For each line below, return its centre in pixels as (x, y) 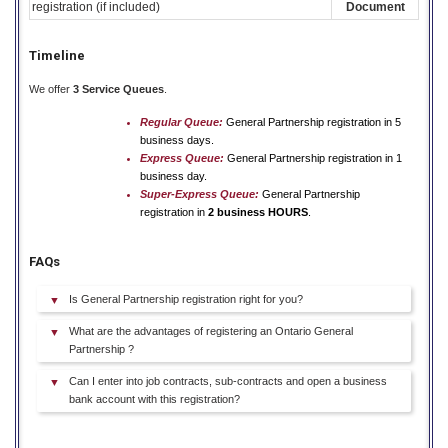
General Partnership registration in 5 (313, 121)
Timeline (57, 55)
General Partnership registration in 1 (314, 157)
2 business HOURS (258, 211)
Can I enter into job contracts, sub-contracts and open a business (228, 381)
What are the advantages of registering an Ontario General (211, 331)
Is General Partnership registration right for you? (186, 299)
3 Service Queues (118, 88)
